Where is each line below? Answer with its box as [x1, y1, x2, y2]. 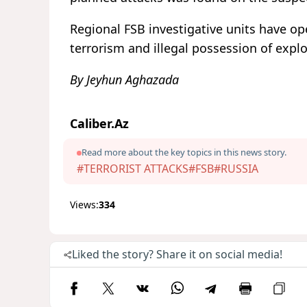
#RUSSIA [214, 160, 258, 176]
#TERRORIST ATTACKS [77, 160, 188, 176]
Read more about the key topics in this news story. [82, 145, 286, 158]
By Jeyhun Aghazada [70, 71, 179, 88]
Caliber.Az [70, 114, 129, 132]
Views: [70, 197, 99, 211]
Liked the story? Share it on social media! [72, 246, 282, 262]
